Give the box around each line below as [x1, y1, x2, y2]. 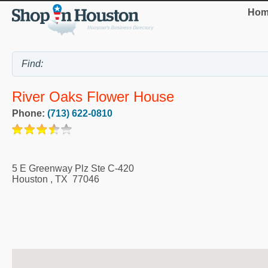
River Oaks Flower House [12, 89, 174, 105]
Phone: [12, 108, 47, 119]
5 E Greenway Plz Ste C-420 [12, 163, 134, 174]
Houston [12, 174, 48, 185]
